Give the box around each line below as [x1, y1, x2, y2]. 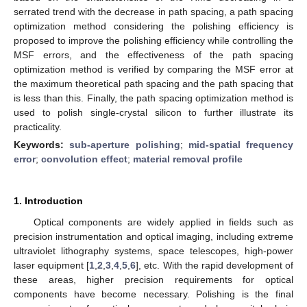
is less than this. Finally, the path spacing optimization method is [14, 92, 293, 103]
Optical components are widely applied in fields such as [33, 216, 293, 228]
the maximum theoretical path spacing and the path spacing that [14, 77, 293, 89]
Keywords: [14, 138, 70, 150]
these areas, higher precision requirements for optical [14, 273, 293, 285]
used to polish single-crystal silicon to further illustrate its [14, 106, 293, 118]
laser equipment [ [14, 259, 90, 271]
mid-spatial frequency [188, 138, 293, 150]
